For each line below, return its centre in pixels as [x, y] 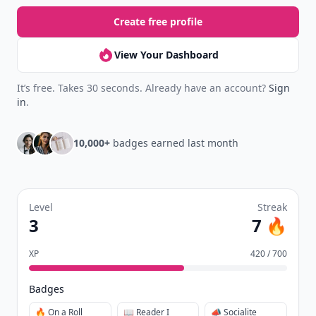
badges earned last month [174, 143]
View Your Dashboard [166, 55]
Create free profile [158, 22]
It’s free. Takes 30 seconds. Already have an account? [143, 88]
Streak [272, 207]
